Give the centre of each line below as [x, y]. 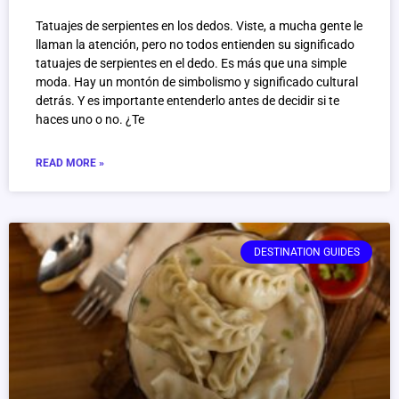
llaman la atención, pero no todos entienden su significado [195, 45]
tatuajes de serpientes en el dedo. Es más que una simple [191, 64]
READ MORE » [70, 163]
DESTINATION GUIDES [306, 252]
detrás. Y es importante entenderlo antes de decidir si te [187, 101]
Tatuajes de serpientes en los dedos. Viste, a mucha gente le [199, 26]
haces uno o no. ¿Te [90, 120]
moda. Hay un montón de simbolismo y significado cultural [197, 82]
